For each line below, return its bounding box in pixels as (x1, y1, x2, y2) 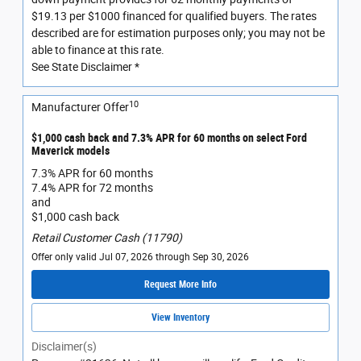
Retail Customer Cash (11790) (31, 230, 182, 244)
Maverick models (31, 144, 110, 158)
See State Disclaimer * (31, 60, 139, 74)
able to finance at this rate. (31, 44, 164, 57)
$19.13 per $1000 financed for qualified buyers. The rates (31, 10, 317, 23)
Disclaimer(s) (31, 340, 97, 354)
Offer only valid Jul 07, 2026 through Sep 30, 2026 (31, 251, 249, 263)
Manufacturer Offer (31, 101, 129, 114)
